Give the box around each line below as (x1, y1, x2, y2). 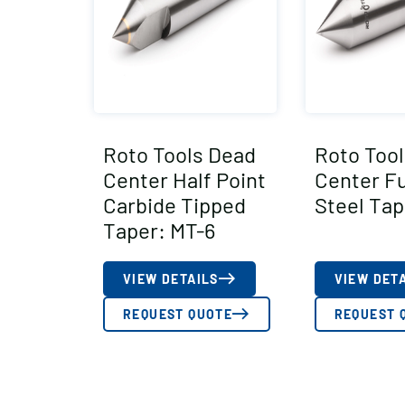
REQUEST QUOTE (123, 306, 233, 322)
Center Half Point (103, 165, 266, 193)
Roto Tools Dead (103, 140, 256, 167)
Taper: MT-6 (103, 216, 215, 243)
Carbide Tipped (103, 191, 246, 218)
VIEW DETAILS (123, 270, 219, 287)
